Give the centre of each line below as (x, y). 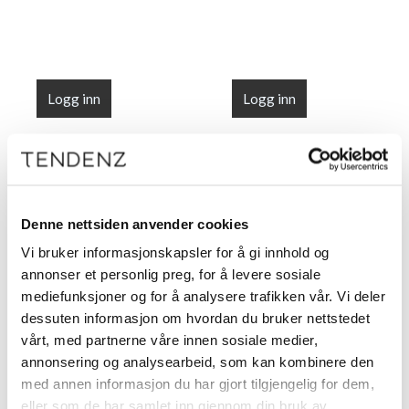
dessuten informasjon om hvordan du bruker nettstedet (195, 318)
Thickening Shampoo (99, 363)
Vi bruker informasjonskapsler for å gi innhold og (175, 252)
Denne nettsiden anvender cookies (135, 223)
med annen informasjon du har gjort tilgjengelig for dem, (198, 383)
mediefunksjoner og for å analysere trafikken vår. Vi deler (203, 296)
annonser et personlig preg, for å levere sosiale (171, 274)
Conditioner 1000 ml (294, 383)
